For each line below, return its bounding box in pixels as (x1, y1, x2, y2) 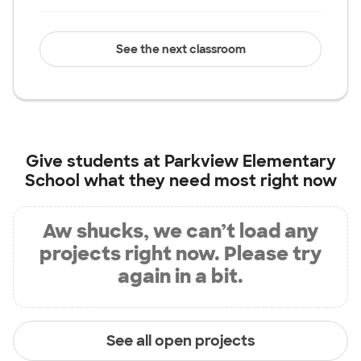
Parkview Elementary (164, 151, 336, 172)
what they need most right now (79, 170, 337, 191)
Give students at (25, 151, 164, 172)
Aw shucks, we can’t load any (43, 218, 318, 243)
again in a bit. (118, 263, 243, 288)
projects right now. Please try (39, 241, 322, 266)
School (24, 170, 80, 191)
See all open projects (106, 330, 255, 351)
